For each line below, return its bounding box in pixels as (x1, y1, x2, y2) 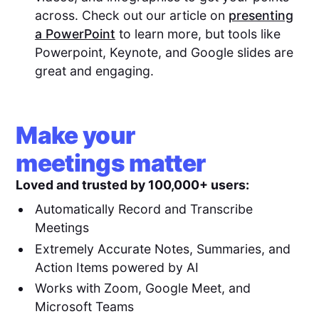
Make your (16, 120, 135, 150)
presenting (228, 7, 293, 23)
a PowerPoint (34, 26, 115, 41)
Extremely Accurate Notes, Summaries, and (34, 241, 291, 256)
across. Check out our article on (34, 7, 229, 23)
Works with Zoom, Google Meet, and (34, 281, 251, 296)
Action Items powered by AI (34, 259, 199, 275)
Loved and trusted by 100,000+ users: (16, 177, 250, 192)
